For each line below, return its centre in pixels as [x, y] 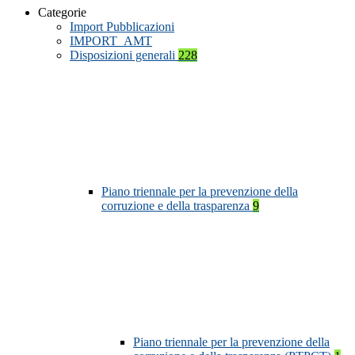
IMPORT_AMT [111, 41]
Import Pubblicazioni [122, 27]
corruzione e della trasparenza [177, 206]
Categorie [62, 13]
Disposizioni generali [124, 55]
